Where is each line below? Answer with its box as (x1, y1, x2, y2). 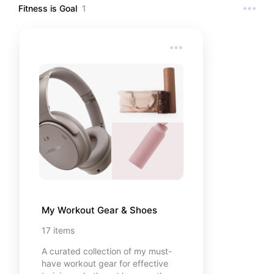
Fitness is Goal (18, 2, 77, 13)
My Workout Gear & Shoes (42, 204, 157, 217)
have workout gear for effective (42, 258, 168, 269)
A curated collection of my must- (42, 246, 172, 257)
